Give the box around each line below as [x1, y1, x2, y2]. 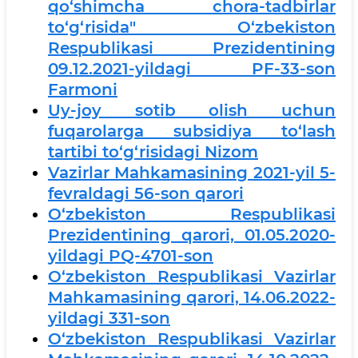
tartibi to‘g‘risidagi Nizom [48, 141, 258, 161]
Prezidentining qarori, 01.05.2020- [48, 225, 336, 245]
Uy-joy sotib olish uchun [48, 100, 336, 120]
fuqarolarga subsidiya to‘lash [48, 121, 336, 141]
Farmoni [48, 79, 117, 99]
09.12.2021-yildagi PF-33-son [48, 58, 336, 78]
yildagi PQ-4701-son [48, 245, 213, 265]
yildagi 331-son [48, 308, 170, 328]
